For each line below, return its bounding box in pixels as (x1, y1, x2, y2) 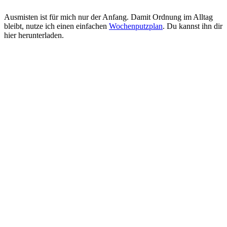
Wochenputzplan (109, 22, 163, 31)
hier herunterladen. (4, 31, 64, 40)
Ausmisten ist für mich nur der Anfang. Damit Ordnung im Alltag (4, 13, 213, 22)
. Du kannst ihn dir (163, 22, 222, 31)
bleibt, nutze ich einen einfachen (4, 22, 109, 31)
